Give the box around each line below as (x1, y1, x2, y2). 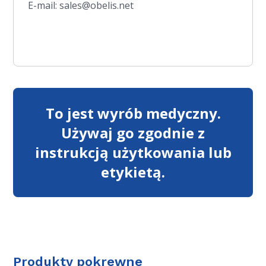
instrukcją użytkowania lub (34, 142, 232, 162)
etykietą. (101, 161, 165, 182)
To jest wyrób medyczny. (45, 103, 221, 123)
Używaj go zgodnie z (61, 122, 205, 142)
